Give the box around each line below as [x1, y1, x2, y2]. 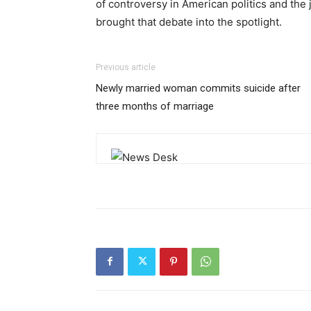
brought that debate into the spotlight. [96, 15, 282, 28]
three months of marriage [96, 99, 214, 112]
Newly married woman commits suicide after [96, 81, 301, 94]
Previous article [96, 62, 155, 72]
